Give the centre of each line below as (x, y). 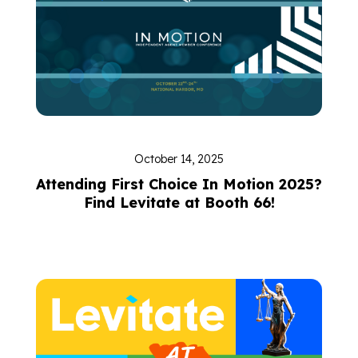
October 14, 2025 (179, 159)
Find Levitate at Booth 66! (179, 203)
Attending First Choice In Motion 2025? (179, 184)
